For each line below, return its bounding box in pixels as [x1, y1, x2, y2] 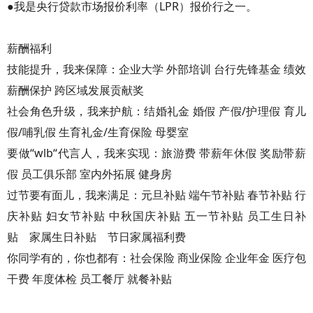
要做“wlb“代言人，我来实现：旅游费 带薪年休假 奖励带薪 [7, 145, 306, 161]
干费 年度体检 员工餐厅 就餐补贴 [7, 271, 172, 286]
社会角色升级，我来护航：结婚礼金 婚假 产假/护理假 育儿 [7, 103, 306, 119]
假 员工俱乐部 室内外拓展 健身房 [7, 166, 172, 182]
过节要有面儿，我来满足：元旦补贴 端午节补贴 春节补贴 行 [7, 187, 306, 203]
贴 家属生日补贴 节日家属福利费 [7, 229, 186, 245]
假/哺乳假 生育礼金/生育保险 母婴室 [7, 124, 189, 140]
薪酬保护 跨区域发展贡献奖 [7, 82, 144, 98]
